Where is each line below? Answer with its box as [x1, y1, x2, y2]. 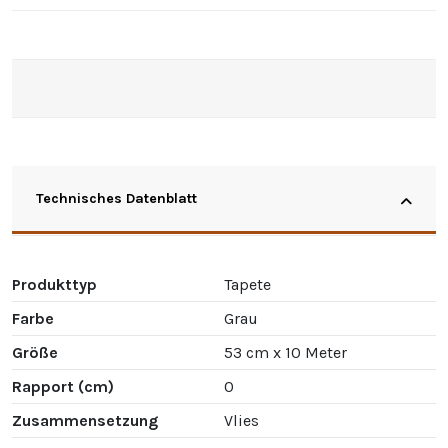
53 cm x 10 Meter [224, 342, 347, 362]
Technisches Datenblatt [36, 189, 197, 207]
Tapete [224, 274, 271, 294]
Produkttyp [12, 274, 97, 294]
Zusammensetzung [12, 410, 158, 430]
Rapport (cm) [12, 376, 114, 396]
